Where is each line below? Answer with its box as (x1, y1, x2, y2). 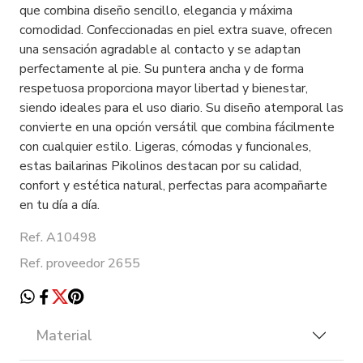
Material (36, 325, 92, 345)
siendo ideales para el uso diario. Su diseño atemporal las (19, 98, 344, 117)
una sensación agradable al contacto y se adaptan (19, 40, 301, 58)
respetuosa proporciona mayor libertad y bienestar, (19, 79, 308, 97)
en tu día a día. (19, 195, 100, 214)
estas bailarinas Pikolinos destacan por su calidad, (19, 156, 301, 175)
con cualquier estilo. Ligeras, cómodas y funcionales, (19, 137, 311, 156)
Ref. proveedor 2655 (19, 254, 140, 272)
